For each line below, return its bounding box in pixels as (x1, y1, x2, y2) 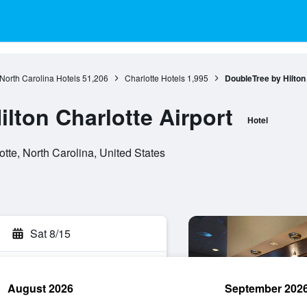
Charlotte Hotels (124, 72, 185, 84)
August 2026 (8, 280, 73, 296)
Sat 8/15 (30, 225, 71, 241)
